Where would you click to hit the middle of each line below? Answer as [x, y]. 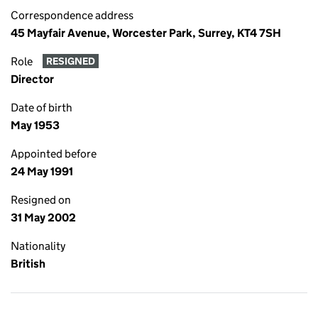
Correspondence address [72, 15]
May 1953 [35, 125]
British [28, 264]
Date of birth [42, 108]
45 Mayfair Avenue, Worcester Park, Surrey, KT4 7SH [146, 33]
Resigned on [41, 200]
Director [32, 79]
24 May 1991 [42, 171]
